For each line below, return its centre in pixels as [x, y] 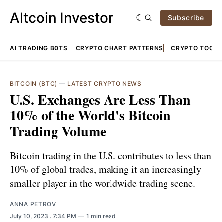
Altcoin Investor [62, 18]
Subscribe [186, 18]
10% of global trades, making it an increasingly [106, 169]
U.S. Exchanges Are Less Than [100, 99]
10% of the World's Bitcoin [90, 115]
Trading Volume [58, 131]
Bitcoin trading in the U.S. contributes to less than [111, 155]
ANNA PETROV [33, 204]
